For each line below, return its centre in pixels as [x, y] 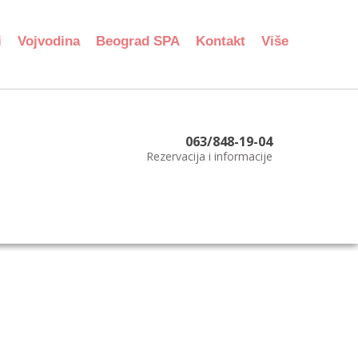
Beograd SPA [138, 41]
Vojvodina [49, 41]
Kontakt [221, 41]
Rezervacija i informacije [209, 156]
